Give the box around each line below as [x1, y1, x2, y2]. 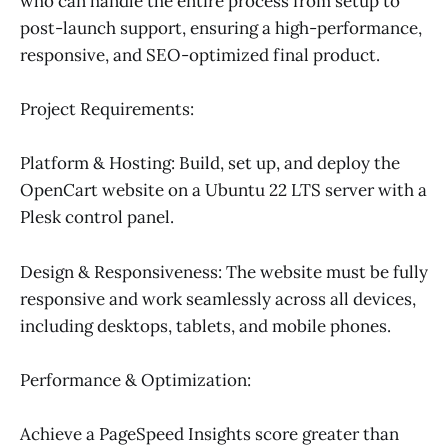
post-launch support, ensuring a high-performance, [20, 17, 422, 39]
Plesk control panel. [20, 206, 174, 229]
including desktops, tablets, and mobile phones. [20, 314, 391, 337]
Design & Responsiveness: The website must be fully [20, 260, 428, 283]
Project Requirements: [20, 98, 194, 121]
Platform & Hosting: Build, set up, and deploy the [20, 152, 400, 175]
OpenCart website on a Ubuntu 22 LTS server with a [20, 179, 427, 202]
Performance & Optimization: [20, 368, 251, 391]
